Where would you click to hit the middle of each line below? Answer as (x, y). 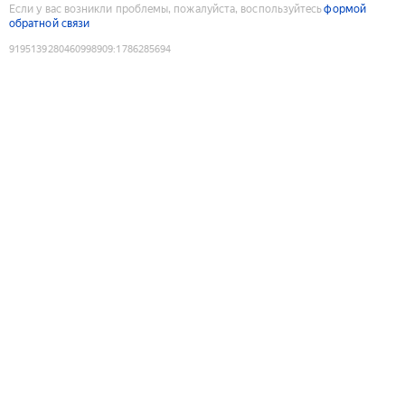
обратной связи (50, 23)
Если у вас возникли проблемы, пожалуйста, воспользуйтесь (166, 9)
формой (345, 9)
